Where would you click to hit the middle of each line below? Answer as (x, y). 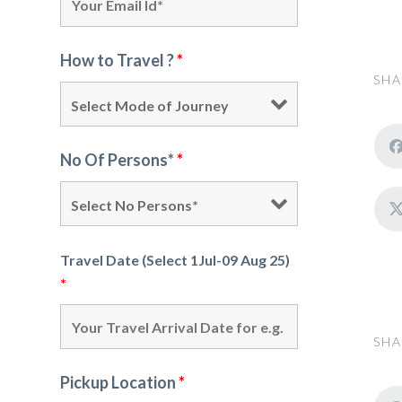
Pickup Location (119, 382)
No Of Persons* (118, 160)
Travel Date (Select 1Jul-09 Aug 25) (175, 260)
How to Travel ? (118, 60)
